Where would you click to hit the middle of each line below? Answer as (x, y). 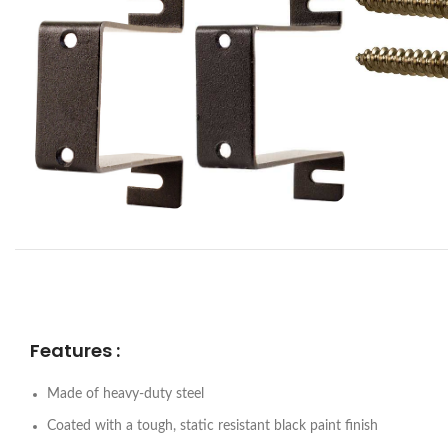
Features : (75, 351)
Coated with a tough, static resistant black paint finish (212, 426)
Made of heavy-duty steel (125, 394)
